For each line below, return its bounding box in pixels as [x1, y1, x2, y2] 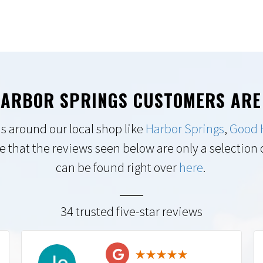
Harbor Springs [145, 120, 224, 137]
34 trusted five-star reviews [60, 203, 203, 220]
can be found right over [55, 159, 179, 176]
